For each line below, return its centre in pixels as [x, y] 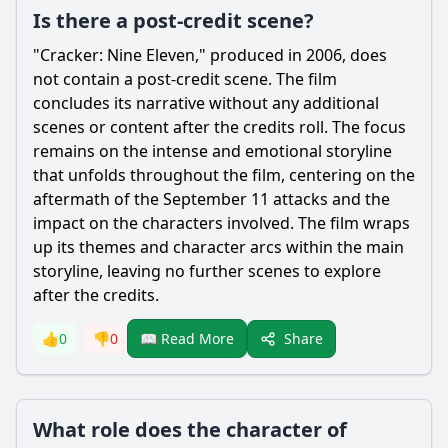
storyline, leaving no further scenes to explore [207, 271]
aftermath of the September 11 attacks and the [211, 199]
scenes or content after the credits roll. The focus [219, 127]
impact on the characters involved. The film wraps [221, 223]
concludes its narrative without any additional [206, 103]
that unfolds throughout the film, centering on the [224, 175]
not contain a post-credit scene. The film [185, 79]
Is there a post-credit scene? [173, 20]
